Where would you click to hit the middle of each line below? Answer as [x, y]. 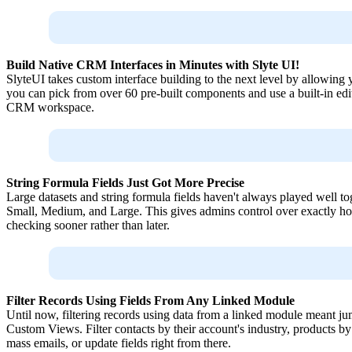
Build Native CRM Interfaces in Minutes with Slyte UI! [153, 65]
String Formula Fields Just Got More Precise [125, 183]
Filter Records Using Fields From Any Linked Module [150, 301]
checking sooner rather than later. [88, 225]
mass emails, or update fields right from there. [119, 343]
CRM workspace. [50, 108]
